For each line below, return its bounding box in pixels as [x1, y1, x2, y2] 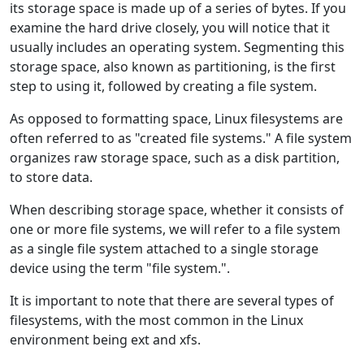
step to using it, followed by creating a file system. [10, 76, 317, 95]
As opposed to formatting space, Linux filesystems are [10, 109, 343, 128]
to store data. [10, 167, 93, 186]
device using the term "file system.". [10, 258, 230, 277]
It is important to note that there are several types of [10, 291, 334, 310]
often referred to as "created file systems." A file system [10, 128, 352, 147]
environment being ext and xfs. [10, 330, 201, 349]
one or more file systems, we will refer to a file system [10, 219, 340, 238]
